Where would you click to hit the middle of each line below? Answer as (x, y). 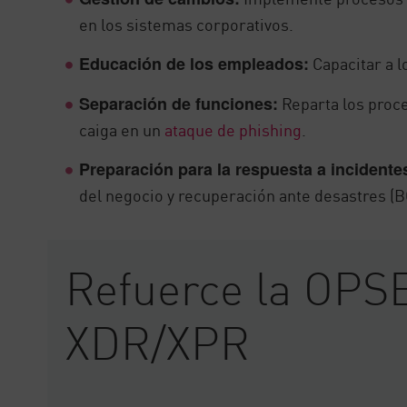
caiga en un (122, 129)
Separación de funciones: (179, 104)
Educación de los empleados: (194, 64)
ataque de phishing (233, 129)
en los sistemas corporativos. (187, 24)
